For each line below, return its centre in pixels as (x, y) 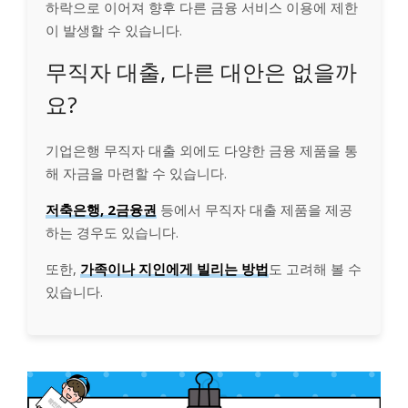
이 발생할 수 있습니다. (114, 31)
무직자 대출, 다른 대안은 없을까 (201, 72)
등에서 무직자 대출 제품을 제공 (255, 210)
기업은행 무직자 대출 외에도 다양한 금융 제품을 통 (202, 151)
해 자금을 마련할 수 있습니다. (136, 173)
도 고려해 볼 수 (315, 269)
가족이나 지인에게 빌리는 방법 (174, 269)
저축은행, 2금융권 (101, 210)
